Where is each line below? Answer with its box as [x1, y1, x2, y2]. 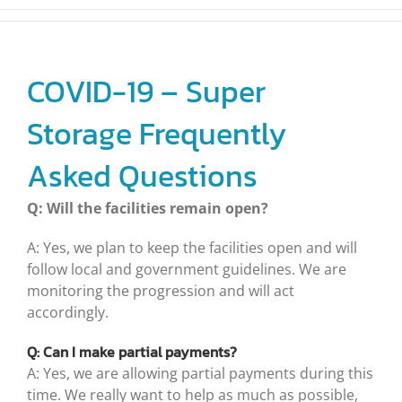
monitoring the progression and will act [27, 281, 294, 301]
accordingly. [27, 302, 109, 323]
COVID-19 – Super [27, 69, 266, 115]
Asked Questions [27, 153, 258, 199]
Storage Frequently [27, 111, 286, 157]
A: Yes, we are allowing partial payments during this [27, 363, 373, 384]
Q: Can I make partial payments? [27, 341, 237, 363]
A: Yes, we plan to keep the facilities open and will [27, 238, 357, 258]
